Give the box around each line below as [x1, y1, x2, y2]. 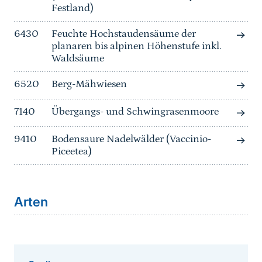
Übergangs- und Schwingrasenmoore [51, 106, 219, 118]
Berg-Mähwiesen [51, 78, 127, 91]
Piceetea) [51, 146, 92, 158]
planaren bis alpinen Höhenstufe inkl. [51, 40, 222, 53]
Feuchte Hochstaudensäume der [51, 28, 196, 40]
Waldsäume [51, 53, 104, 65]
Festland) [51, 2, 94, 15]
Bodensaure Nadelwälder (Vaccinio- [51, 133, 211, 146]
